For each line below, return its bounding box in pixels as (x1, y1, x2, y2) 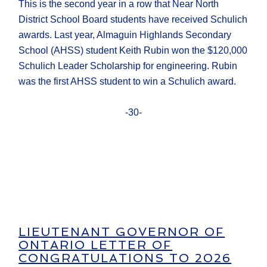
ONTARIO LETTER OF (18, 238, 173, 253)
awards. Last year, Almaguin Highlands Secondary (18, 30, 232, 41)
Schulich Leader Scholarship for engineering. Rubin (18, 61, 238, 72)
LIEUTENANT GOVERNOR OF (18, 225, 225, 240)
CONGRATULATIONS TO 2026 (18, 251, 232, 266)
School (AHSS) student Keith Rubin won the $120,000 (18, 45, 248, 56)
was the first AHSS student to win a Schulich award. (18, 76, 237, 87)
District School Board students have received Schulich (18, 14, 248, 25)
